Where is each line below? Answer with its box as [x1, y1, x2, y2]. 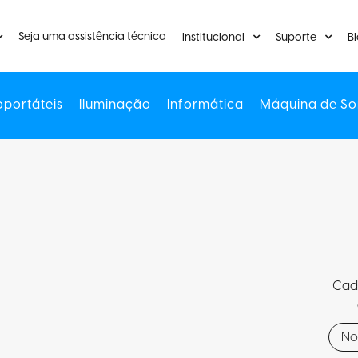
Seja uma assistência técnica [18, 29, 166, 45]
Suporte [276, 29, 316, 46]
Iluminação [79, 96, 151, 114]
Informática [167, 96, 244, 114]
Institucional [182, 29, 245, 46]
